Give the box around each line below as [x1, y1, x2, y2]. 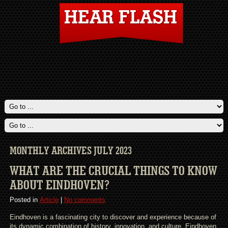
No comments [64, 196, 105, 204]
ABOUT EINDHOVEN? [9, 179, 109, 192]
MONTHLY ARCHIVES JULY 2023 [9, 146, 132, 157]
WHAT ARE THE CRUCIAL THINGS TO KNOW [9, 164, 217, 178]
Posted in [9, 196, 40, 204]
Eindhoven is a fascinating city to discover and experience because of [9, 213, 216, 221]
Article [39, 196, 59, 204]
